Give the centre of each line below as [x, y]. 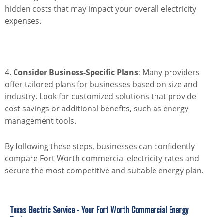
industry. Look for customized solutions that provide [101, 97]
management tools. [40, 121]
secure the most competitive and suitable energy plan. [104, 171]
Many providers [170, 72]
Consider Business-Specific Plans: [77, 72]
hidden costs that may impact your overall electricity [101, 9]
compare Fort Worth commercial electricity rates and [102, 159]
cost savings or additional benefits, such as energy [97, 109]
